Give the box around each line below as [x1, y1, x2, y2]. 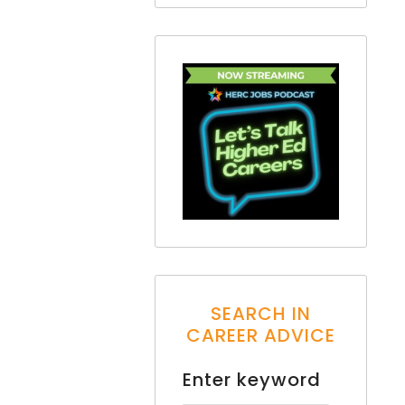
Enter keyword [182, 366, 321, 392]
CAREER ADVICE [185, 322, 335, 348]
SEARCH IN [210, 300, 311, 326]
